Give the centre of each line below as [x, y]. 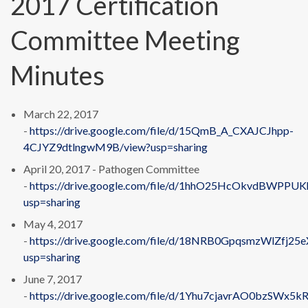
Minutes [57, 75]
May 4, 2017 [53, 224]
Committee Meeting [125, 40]
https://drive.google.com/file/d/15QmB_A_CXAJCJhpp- [162, 131]
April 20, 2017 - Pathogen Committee [112, 169]
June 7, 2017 [53, 279]
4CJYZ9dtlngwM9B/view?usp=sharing [116, 147]
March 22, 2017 [61, 114]
